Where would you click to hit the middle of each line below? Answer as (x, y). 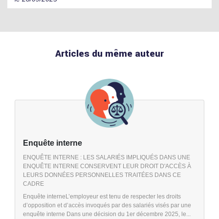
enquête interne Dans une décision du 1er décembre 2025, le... (107, 214)
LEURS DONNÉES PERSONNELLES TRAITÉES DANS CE (102, 175)
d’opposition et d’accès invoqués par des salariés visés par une (107, 205)
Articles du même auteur (109, 54)
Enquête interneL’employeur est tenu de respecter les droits (102, 196)
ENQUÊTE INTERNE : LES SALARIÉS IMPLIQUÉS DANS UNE (107, 157)
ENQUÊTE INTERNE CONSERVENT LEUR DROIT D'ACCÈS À (107, 166)
